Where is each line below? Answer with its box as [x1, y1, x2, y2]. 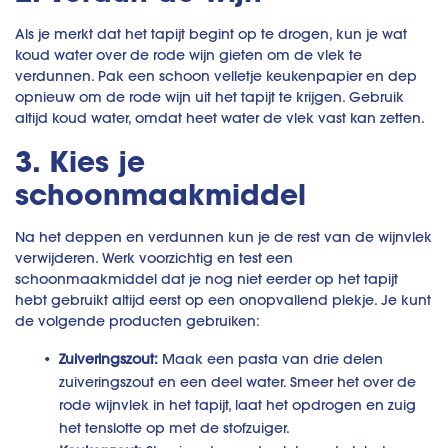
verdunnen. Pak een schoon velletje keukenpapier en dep [15, 67, 417, 86]
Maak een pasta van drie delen [158, 350, 383, 369]
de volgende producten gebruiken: [15, 312, 260, 331]
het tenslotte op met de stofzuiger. [59, 419, 290, 438]
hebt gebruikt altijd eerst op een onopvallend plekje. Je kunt [15, 291, 431, 310]
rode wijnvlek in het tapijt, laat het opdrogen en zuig [59, 396, 416, 415]
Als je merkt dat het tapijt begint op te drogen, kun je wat [15, 25, 407, 44]
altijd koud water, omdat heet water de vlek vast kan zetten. [15, 109, 425, 128]
